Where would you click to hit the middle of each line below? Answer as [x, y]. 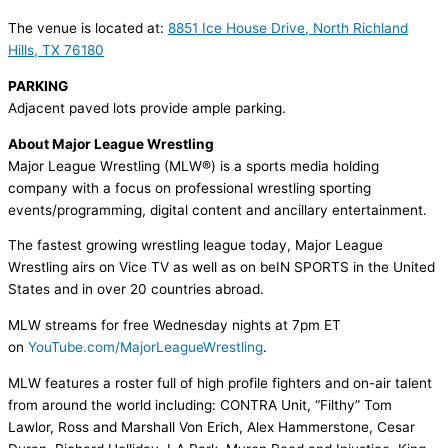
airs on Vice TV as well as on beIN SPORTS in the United [253, 267]
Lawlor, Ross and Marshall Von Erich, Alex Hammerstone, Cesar [211, 426]
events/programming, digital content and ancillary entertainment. [217, 209]
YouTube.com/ [74, 346]
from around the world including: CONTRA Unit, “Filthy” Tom [200, 404]
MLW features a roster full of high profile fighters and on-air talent [220, 382]
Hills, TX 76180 [56, 49]
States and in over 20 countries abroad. [136, 289]
